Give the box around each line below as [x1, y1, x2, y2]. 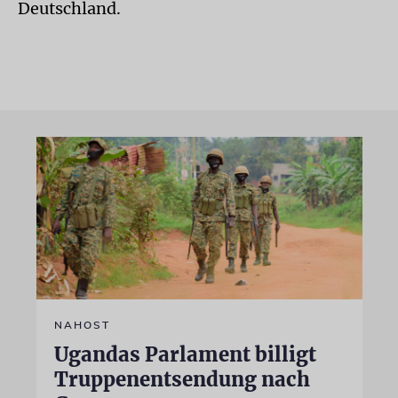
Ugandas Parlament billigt [53, 342, 316, 367]
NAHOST [53, 318, 110, 332]
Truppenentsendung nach [53, 367, 310, 392]
